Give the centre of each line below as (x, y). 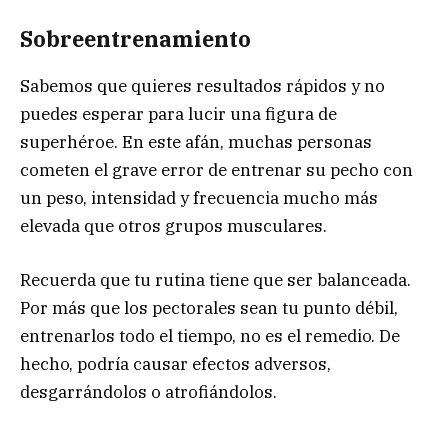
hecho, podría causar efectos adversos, (175, 363)
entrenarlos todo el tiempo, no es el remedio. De (210, 335)
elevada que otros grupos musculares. (173, 225)
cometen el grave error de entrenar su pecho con (216, 169)
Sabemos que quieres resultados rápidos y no (202, 85)
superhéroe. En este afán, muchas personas (196, 141)
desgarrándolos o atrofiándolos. (148, 391)
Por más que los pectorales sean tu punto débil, (209, 307)
